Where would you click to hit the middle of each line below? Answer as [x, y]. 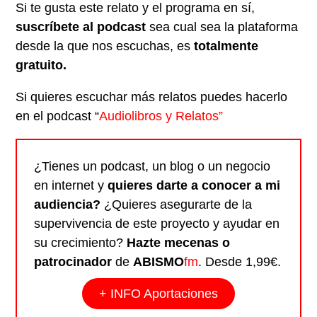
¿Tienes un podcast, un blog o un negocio [152, 167]
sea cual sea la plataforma [224, 27]
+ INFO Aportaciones [158, 294]
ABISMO [159, 262]
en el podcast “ [58, 116]
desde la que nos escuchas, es [105, 46]
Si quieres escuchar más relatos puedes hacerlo [152, 97]
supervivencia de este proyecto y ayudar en [157, 224]
